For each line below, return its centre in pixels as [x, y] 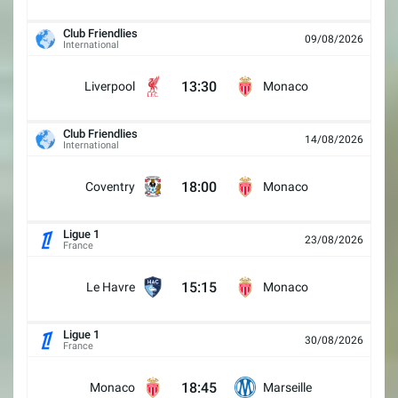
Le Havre [111, 287]
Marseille [287, 388]
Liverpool [110, 87]
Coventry [110, 187]
